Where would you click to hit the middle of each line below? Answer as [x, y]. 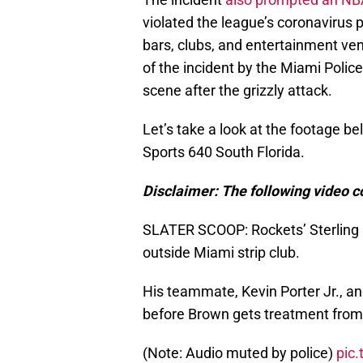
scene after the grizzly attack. [237, 91]
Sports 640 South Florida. [224, 152]
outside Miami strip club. [221, 253]
